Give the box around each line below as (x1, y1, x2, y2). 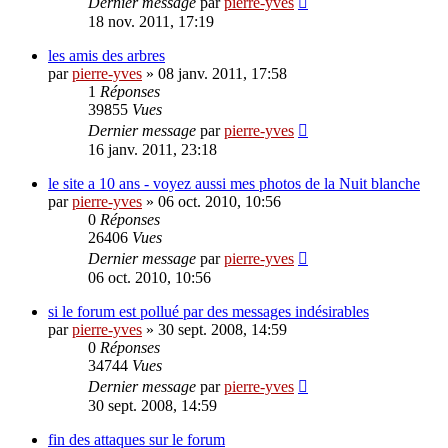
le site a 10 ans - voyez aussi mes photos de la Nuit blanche (48, 175, 420, 193)
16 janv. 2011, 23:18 (88, 141, 217, 159)
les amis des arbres (48, 47, 165, 65)
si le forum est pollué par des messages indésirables (48, 303, 369, 321)
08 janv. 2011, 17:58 (158, 65, 287, 83)
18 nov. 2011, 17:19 (88, 13, 214, 31)
